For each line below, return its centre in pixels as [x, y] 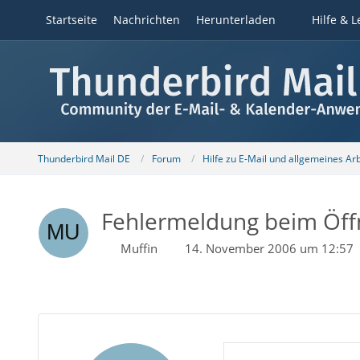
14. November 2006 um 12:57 [269, 248]
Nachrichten [146, 20]
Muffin [139, 248]
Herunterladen [235, 20]
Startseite [71, 20]
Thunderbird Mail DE [84, 158]
